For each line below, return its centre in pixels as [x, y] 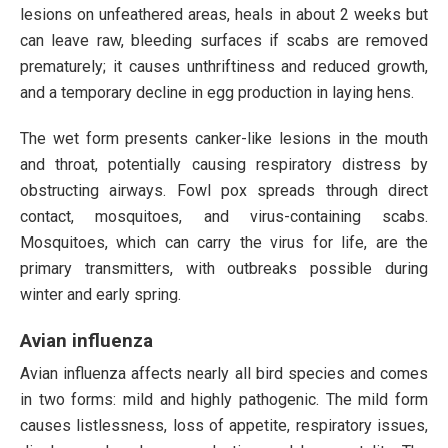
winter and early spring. [100, 294]
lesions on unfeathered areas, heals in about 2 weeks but [224, 14]
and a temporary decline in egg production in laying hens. [217, 92]
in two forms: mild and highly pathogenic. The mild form [224, 399]
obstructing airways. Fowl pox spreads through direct [224, 190]
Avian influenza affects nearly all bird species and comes [224, 373]
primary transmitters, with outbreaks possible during [224, 268]
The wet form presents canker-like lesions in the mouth [224, 138]
